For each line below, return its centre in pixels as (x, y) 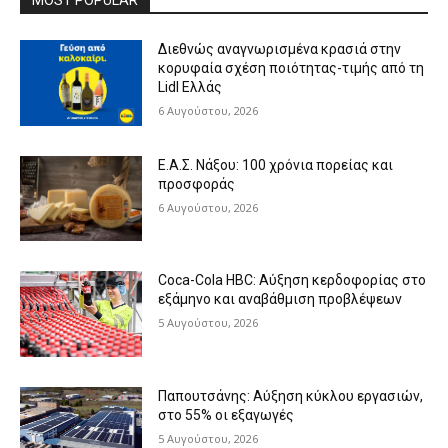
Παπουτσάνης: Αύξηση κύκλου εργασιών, (291, 396)
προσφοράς (197, 183)
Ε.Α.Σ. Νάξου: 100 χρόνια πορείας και (276, 164)
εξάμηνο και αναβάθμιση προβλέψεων (280, 299)
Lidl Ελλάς (190, 87)
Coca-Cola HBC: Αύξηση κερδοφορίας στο (292, 280)
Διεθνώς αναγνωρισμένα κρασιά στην (280, 49)
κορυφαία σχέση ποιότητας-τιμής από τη (291, 68)
